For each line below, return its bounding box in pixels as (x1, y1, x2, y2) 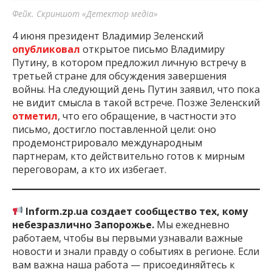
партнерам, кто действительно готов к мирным (12, 149, 245, 163)
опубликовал (12, 42, 83, 56)
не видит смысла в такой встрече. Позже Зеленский (12, 95, 260, 109)
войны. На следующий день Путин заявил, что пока (12, 82, 260, 96)
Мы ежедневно (157, 217, 229, 231)
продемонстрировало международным (12, 135, 202, 149)
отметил (12, 109, 58, 123)
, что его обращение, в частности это (58, 109, 236, 123)
